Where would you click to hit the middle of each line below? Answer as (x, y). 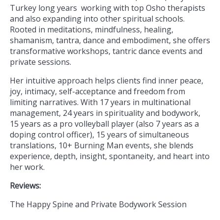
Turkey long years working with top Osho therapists (108, 8)
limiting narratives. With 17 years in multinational (100, 102)
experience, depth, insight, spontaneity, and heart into (110, 156)
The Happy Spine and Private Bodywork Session (98, 204)
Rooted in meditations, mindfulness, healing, (92, 29)
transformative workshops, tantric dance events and (106, 51)
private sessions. (41, 62)
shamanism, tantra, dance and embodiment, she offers (110, 40)
